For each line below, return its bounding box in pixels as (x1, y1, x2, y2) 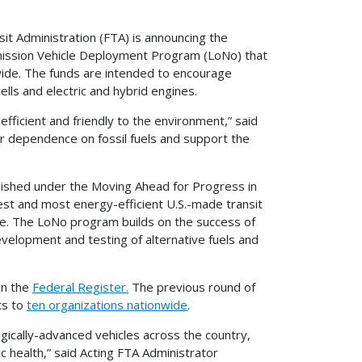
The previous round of (128, 278, 255, 295)
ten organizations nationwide (27, 296, 187, 313)
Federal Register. (32, 278, 128, 295)
